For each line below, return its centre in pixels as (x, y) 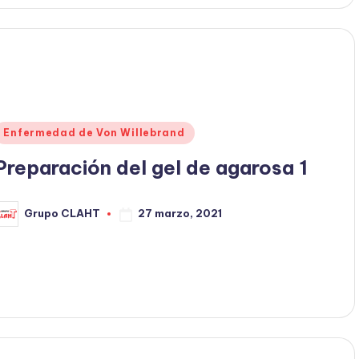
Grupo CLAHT (63, 214)
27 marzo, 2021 (180, 214)
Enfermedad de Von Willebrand (94, 132)
